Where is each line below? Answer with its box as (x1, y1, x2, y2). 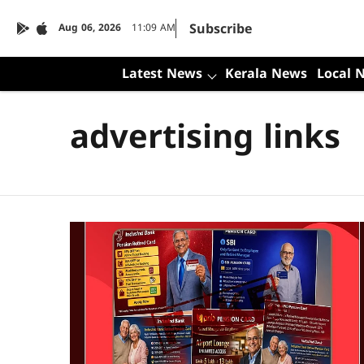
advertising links (70, 119, 340, 160)
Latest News (121, 67, 202, 83)
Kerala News (224, 67, 307, 83)
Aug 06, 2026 (58, 23, 121, 35)
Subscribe (189, 22, 252, 38)
